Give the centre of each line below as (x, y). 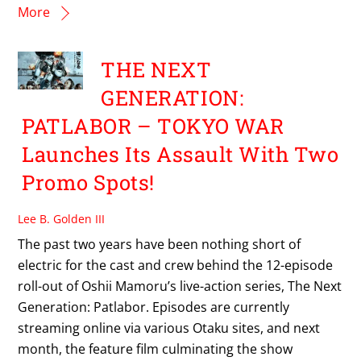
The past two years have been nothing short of (160, 244)
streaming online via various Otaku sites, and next (169, 328)
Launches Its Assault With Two (180, 154)
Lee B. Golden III (62, 218)
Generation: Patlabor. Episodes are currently (154, 307)
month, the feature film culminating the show (156, 349)
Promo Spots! (88, 183)
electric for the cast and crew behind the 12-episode (176, 265)
